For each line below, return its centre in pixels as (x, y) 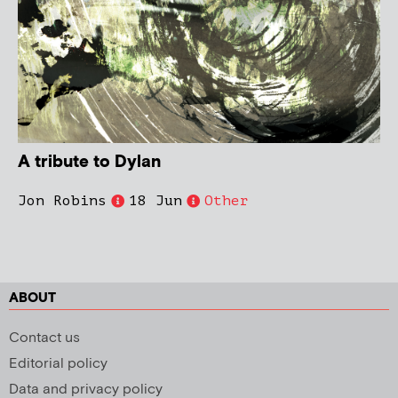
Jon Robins (62, 201)
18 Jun (155, 201)
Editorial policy (58, 364)
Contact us (44, 338)
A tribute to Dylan (89, 163)
